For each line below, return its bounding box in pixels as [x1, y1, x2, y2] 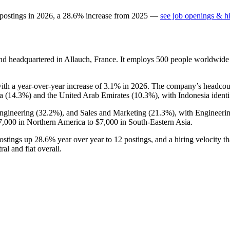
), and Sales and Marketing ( [60, 108, 151, 117]
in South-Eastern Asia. [118, 117, 193, 126]
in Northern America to [16, 117, 95, 126]
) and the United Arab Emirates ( [29, 90, 134, 100]
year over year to [55, 135, 114, 144]
